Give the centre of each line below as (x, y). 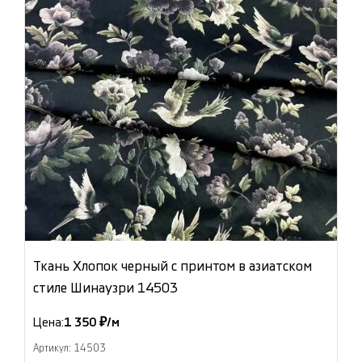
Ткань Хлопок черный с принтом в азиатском (173, 267)
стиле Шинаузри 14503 (105, 288)
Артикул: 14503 (69, 349)
